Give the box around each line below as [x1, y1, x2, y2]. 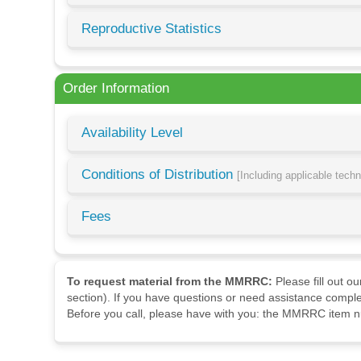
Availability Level [81, 125, 184, 141]
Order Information [63, 81, 170, 97]
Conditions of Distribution [81, 167, 238, 183]
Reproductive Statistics [81, 21, 222, 37]
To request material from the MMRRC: [67, 275, 273, 288]
